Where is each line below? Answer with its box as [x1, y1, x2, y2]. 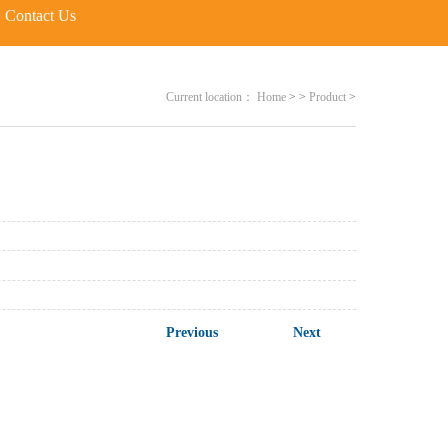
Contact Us [5, 7, 76, 24]
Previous [165, 325, 218, 341]
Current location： [166, 90, 254, 104]
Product [309, 90, 346, 104]
